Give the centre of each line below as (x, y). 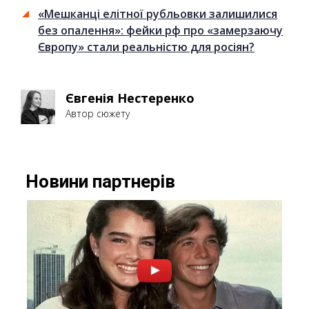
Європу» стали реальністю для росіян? (146, 47)
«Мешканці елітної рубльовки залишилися (158, 13)
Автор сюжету (98, 113)
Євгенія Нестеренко (130, 98)
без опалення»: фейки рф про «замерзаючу (160, 30)
